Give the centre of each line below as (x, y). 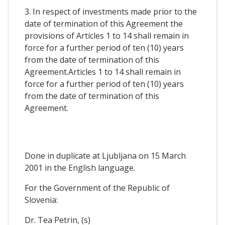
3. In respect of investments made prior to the (111, 12)
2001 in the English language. (80, 167)
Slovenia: (41, 200)
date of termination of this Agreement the (104, 24)
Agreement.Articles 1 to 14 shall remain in (103, 72)
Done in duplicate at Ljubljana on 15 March (105, 155)
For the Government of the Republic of (97, 188)
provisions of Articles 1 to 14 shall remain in (107, 36)
